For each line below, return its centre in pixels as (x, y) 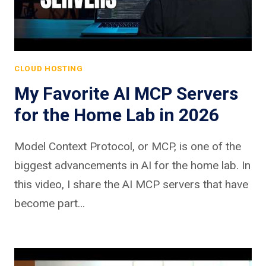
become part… (50, 203)
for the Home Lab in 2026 (117, 115)
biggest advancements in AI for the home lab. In (132, 165)
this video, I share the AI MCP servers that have (131, 184)
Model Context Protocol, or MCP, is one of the (128, 146)
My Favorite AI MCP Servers (126, 93)
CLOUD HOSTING (49, 68)
